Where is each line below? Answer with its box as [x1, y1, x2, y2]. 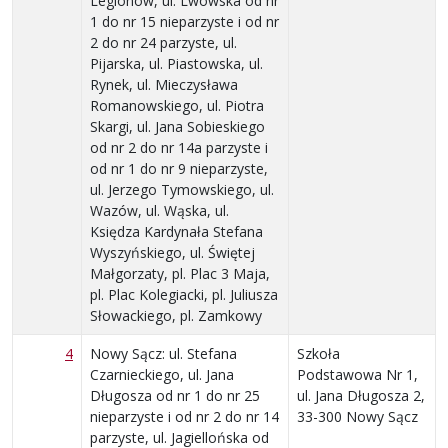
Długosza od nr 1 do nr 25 [90, 385, 260, 405]
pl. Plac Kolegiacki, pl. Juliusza [90, 284, 278, 304]
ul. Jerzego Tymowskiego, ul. [90, 179, 274, 199]
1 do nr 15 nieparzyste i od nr [90, 11, 279, 31]
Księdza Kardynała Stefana [90, 221, 263, 241]
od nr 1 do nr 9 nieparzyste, [90, 158, 268, 178]
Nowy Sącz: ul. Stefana [90, 343, 237, 363]
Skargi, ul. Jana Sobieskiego [90, 116, 265, 136]
